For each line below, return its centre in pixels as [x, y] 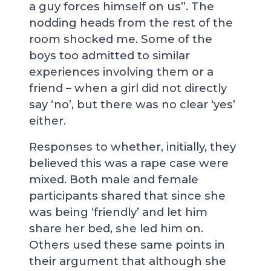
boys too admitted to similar [109, 55]
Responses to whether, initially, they [132, 147]
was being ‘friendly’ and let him [118, 212]
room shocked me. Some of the [121, 39]
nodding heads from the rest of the [131, 23]
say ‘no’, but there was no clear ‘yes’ [132, 104]
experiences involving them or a [121, 72]
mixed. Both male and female [114, 179]
